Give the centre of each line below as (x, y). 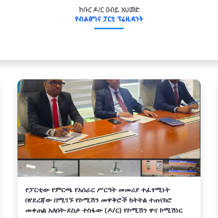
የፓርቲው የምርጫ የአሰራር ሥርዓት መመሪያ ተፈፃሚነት (98, 190)
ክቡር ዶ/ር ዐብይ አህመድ (109, 9)
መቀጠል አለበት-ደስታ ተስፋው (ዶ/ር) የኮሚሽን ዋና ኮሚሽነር (104, 210)
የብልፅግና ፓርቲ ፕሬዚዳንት (109, 19)
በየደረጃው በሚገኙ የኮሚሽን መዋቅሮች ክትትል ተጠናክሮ (99, 200)
